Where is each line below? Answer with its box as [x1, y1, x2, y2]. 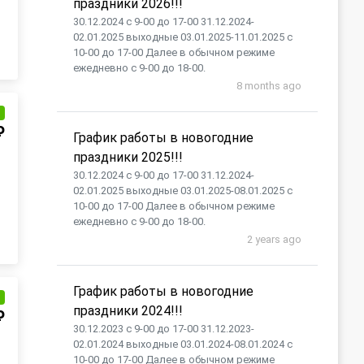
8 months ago [236, 80, 301, 92]
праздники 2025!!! [73, 149, 183, 165]
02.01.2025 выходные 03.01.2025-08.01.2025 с [73, 184, 292, 197]
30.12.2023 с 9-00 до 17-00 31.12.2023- [73, 323, 254, 335]
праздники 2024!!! [73, 303, 183, 318]
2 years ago [247, 233, 301, 245]
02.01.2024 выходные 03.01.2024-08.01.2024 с [73, 338, 292, 350]
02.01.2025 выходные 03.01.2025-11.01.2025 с [73, 31, 292, 43]
